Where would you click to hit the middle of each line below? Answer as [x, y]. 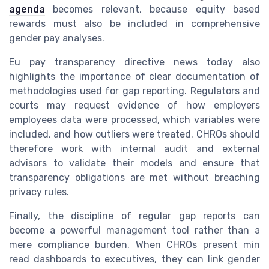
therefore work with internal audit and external [134, 148]
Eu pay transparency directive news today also [134, 62]
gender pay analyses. [57, 38]
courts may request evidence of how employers [134, 105]
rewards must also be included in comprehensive [134, 23]
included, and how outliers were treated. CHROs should [134, 134]
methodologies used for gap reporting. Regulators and [134, 91]
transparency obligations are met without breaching [134, 177]
